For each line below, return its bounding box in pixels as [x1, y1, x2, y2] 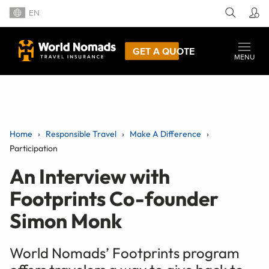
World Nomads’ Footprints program [10, 243, 240, 262]
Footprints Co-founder [10, 185, 219, 211]
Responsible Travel [46, 128, 116, 139]
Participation [10, 142, 58, 154]
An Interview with [10, 163, 170, 189]
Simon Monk [10, 207, 122, 234]
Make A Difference [130, 128, 201, 139]
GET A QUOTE [133, 45, 195, 56]
